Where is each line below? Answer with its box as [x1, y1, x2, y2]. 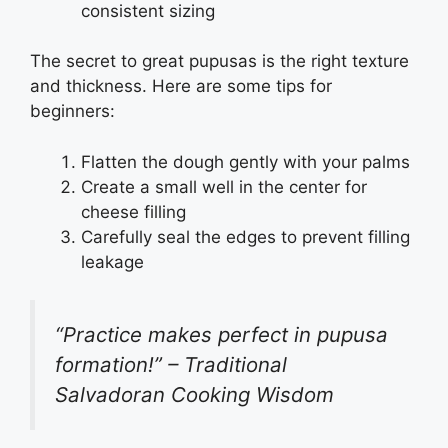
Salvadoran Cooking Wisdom [55, 382, 334, 408]
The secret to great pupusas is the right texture [30, 51, 409, 72]
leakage [81, 251, 144, 272]
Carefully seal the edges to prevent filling [81, 226, 410, 247]
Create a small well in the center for [81, 176, 367, 197]
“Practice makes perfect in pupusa [55, 322, 388, 348]
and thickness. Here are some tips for [30, 76, 332, 97]
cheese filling [81, 201, 186, 222]
